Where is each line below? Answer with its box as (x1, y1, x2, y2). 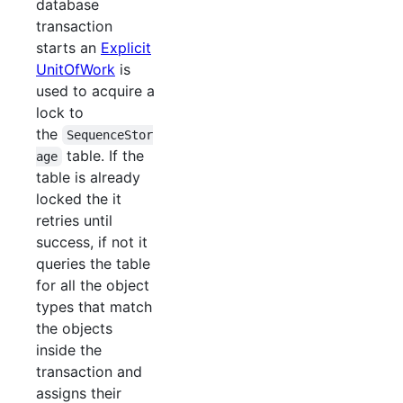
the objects (36, 318, 112, 337)
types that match (36, 297, 152, 316)
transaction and (36, 362, 142, 381)
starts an (36, 38, 101, 57)
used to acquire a (36, 81, 155, 100)
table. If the (62, 146, 149, 165)
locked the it (36, 189, 121, 208)
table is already (36, 167, 140, 186)
